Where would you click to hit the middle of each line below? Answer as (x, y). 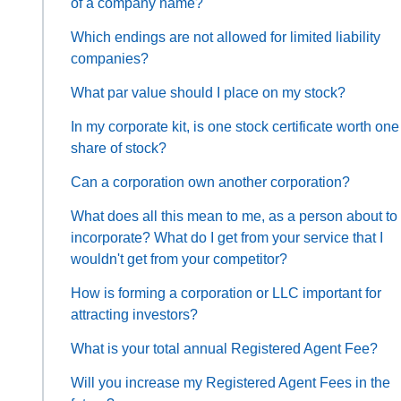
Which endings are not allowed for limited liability (226, 37)
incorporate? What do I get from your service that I (227, 237)
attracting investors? (134, 314)
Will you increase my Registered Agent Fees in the (230, 382)
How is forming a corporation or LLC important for (226, 293)
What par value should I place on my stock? (208, 92)
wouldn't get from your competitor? (179, 259)
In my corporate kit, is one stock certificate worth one (235, 126)
